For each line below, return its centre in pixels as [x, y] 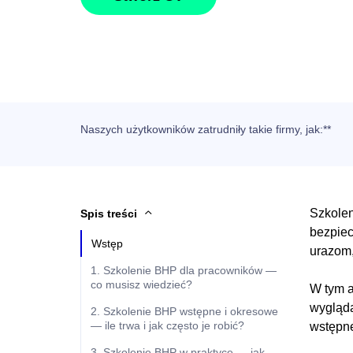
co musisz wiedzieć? [141, 284]
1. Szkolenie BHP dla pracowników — [184, 270]
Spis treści [109, 214]
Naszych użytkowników [139, 129]
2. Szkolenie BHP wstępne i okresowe [184, 311]
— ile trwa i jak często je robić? [167, 325]
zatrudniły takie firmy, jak [259, 129]
